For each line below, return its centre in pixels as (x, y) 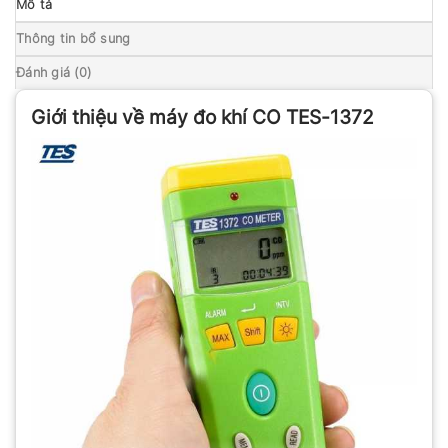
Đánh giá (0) (54, 72)
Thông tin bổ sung (73, 38)
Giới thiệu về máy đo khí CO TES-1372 (202, 116)
